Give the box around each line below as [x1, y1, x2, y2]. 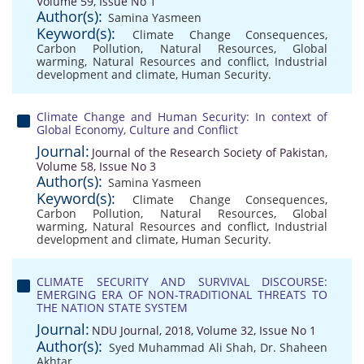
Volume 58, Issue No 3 [37, 158, 156, 174]
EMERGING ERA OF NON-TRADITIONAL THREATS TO [37, 287, 327, 302]
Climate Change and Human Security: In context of [37, 109, 327, 124]
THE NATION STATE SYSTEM [37, 300, 188, 315]
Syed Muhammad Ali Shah [108, 340, 253, 355]
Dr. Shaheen [259, 340, 327, 355]
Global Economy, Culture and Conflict [37, 122, 238, 137]
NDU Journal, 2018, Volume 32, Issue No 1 [92, 323, 316, 338]
